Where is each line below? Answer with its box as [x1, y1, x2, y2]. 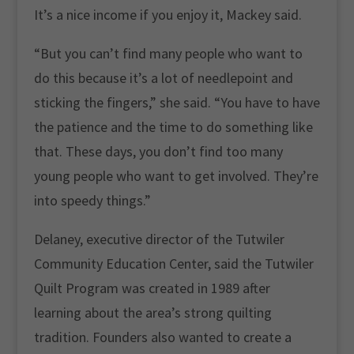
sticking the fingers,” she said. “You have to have [33, 93, 320, 111]
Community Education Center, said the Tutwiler [33, 254, 314, 273]
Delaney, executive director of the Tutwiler [33, 230, 284, 248]
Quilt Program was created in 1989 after [33, 279, 270, 297]
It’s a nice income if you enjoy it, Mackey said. [33, 6, 302, 24]
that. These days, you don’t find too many [33, 142, 283, 160]
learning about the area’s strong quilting [33, 303, 272, 322]
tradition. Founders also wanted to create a [33, 328, 292, 346]
